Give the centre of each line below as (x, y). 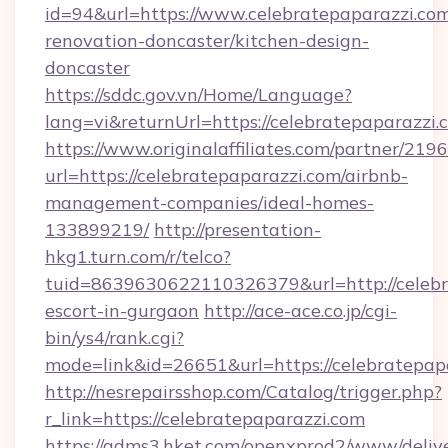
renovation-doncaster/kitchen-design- (207, 40)
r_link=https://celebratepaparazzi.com (205, 418)
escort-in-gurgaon (122, 310)
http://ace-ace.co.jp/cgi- (300, 310)
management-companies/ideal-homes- (209, 202)
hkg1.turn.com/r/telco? (138, 256)
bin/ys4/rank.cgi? (114, 337)
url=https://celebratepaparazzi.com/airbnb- (226, 175)
